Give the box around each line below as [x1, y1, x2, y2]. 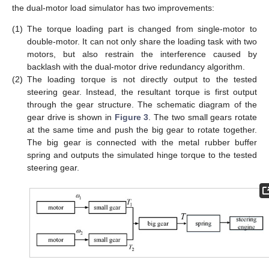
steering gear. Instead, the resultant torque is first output [27, 87, 257, 97]
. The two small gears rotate [148, 112, 258, 122]
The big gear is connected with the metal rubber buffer [27, 138, 257, 148]
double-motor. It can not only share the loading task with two [27, 37, 257, 47]
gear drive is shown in [27, 112, 115, 122]
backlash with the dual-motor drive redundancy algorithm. [27, 62, 245, 72]
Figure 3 [114, 112, 149, 122]
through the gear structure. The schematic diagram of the [27, 100, 257, 110]
